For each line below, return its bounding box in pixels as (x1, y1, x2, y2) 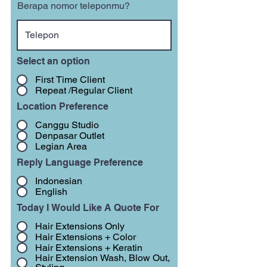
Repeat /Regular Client (35, 85, 132, 96)
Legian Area (35, 141, 87, 152)
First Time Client (35, 74, 105, 85)
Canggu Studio (35, 119, 99, 131)
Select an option (17, 55, 90, 67)
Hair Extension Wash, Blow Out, (35, 252, 170, 263)
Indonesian (35, 175, 82, 187)
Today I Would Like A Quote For (17, 202, 159, 213)
